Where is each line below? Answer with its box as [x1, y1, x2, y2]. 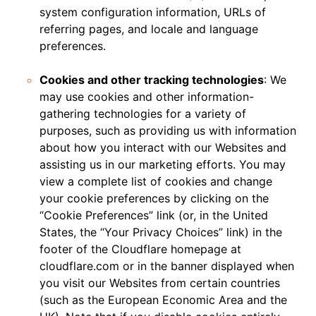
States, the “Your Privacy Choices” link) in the [39, 225, 282, 239]
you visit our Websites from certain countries [39, 276, 280, 290]
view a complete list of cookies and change [39, 174, 272, 188]
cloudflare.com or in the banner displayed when [39, 259, 294, 273]
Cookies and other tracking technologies [39, 73, 264, 87]
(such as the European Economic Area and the [39, 293, 287, 307]
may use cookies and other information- [39, 90, 254, 104]
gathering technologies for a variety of [39, 107, 246, 121]
